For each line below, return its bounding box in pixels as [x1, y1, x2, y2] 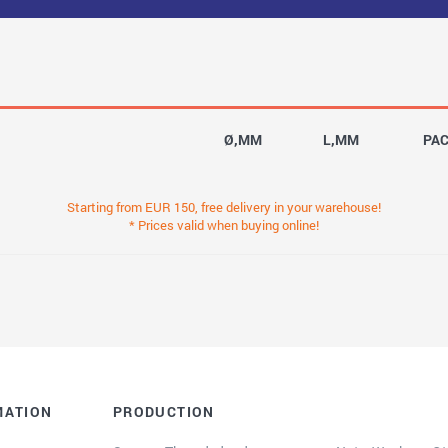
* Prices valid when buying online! [129, 216, 319, 234]
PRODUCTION [112, 402, 215, 421]
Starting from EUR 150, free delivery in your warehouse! [67, 198, 381, 216]
